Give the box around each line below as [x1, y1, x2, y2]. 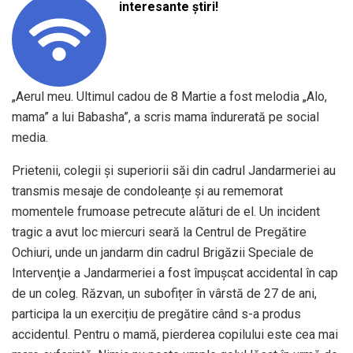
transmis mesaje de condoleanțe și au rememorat [12, 184, 283, 199]
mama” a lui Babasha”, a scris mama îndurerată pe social [12, 110, 319, 125]
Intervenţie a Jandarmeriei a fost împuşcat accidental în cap [12, 266, 338, 281]
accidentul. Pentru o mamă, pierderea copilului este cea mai [12, 327, 338, 343]
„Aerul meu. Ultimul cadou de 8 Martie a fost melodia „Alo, [12, 89, 327, 105]
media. [12, 130, 48, 146]
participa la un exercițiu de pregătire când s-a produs [12, 307, 301, 322]
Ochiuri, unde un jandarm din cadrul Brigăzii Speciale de [12, 245, 314, 261]
